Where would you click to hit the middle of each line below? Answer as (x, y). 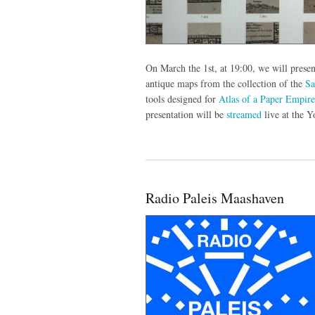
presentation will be (186, 114)
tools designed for (182, 98)
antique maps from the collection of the (225, 83)
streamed (244, 114)
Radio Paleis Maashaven (215, 198)
